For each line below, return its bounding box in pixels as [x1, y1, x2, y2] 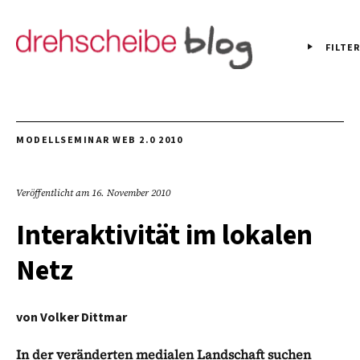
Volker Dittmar [40, 308, 127, 326]
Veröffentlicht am [16, 186, 92, 199]
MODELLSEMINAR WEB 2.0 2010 [16, 133, 182, 147]
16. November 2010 [92, 186, 170, 199]
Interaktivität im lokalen [16, 215, 313, 256]
